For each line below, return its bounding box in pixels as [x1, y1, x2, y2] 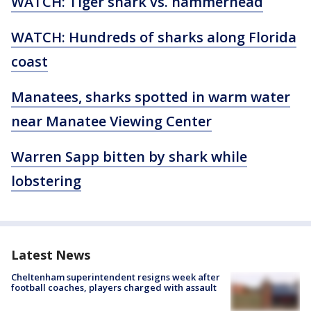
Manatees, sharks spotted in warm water [11, 87, 290, 106]
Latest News [11, 246, 90, 263]
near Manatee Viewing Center [11, 112, 212, 131]
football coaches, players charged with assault [11, 281, 217, 294]
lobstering [11, 171, 81, 190]
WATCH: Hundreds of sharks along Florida [11, 28, 296, 47]
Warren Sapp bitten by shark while [11, 147, 247, 166]
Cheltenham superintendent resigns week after [11, 271, 220, 283]
